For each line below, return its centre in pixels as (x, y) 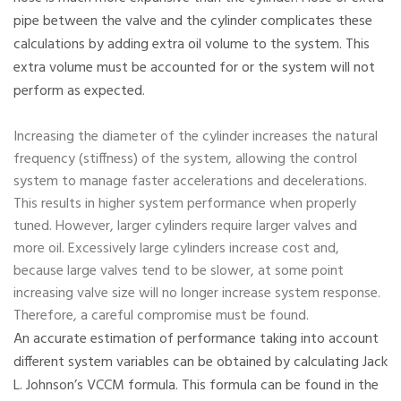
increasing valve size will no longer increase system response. (197, 294)
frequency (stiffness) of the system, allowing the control (185, 160)
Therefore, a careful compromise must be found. (161, 316)
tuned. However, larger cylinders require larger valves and (185, 227)
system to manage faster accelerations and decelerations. (190, 182)
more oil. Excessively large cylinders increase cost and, (176, 249)
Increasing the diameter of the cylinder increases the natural (196, 137)
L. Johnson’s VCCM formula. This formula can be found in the (196, 386)
